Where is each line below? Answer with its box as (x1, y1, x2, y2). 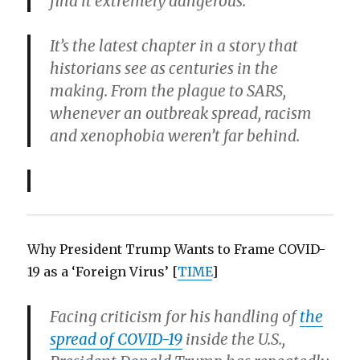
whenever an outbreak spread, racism (50, 104, 313, 124)
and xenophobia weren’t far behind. (50, 126, 301, 146)
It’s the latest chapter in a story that (50, 36, 299, 56)
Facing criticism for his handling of (50, 307, 301, 327)
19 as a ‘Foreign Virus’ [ (27, 264, 178, 280)
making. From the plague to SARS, (50, 81, 287, 101)
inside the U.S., (182, 329, 286, 350)
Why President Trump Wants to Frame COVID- (27, 241, 326, 258)
